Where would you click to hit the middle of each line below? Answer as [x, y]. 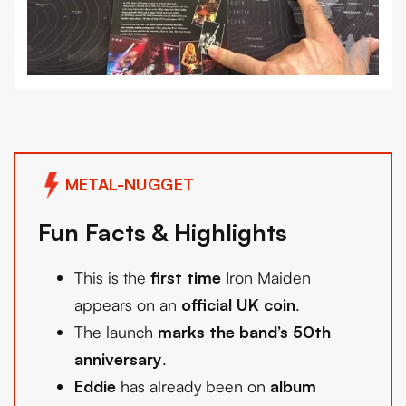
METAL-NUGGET [130, 184]
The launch [116, 332]
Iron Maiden [266, 278]
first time [186, 278]
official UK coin [238, 305]
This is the [112, 278]
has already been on [193, 387]
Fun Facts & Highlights [163, 232]
